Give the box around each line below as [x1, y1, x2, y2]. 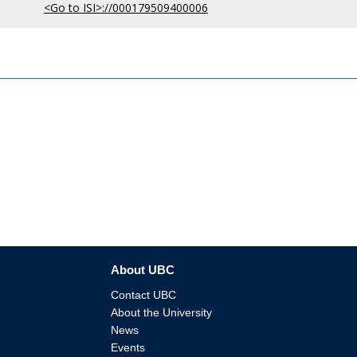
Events [111, 340, 145, 354]
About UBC [111, 262, 175, 277]
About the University [111, 305, 212, 319]
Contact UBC [111, 288, 176, 301]
